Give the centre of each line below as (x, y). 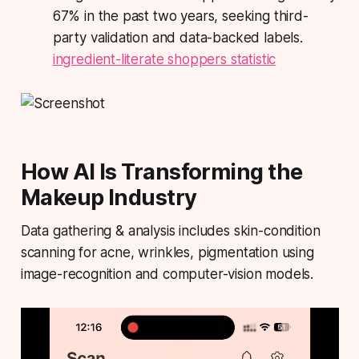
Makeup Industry (109, 198)
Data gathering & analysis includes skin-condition (170, 231)
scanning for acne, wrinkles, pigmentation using (167, 253)
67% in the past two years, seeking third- (180, 16)
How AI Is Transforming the (161, 172)
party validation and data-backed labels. (177, 38)
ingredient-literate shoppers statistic (164, 60)
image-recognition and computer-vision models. (167, 274)
